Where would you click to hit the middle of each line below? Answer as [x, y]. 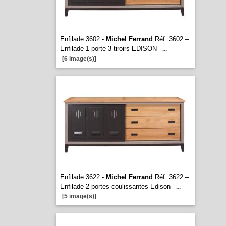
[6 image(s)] [79, 59]
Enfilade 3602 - [83, 39]
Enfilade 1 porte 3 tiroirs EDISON [108, 49]
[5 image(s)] [79, 196]
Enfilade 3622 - [83, 177]
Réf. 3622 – [171, 177]
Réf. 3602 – [171, 39]
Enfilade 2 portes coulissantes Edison [115, 186]
